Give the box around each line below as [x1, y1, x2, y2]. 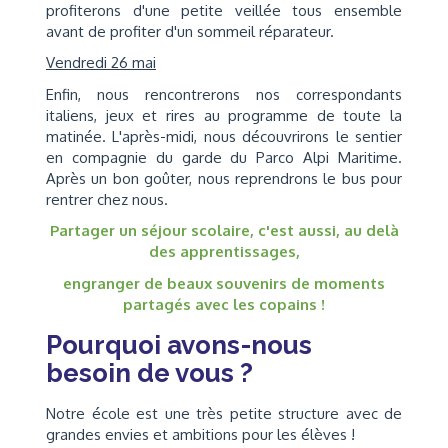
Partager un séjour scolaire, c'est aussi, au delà [49, 221, 399, 240]
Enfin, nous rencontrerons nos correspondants [46, 84, 402, 104]
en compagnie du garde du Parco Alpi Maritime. [46, 147, 402, 167]
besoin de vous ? [46, 357, 253, 388]
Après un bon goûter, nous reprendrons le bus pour [46, 168, 402, 188]
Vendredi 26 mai [46, 53, 156, 72]
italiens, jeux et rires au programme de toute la [46, 105, 402, 125]
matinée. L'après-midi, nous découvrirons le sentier [46, 126, 402, 146]
